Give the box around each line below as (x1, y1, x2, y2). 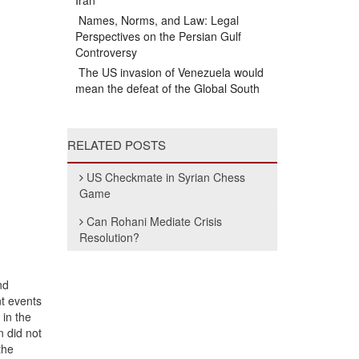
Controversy (75, 44, 137, 60)
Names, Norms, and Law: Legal (75, 12, 239, 28)
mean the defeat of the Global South (75, 80, 260, 96)
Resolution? (79, 229, 139, 245)
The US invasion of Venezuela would (75, 64, 264, 80)
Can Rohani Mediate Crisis (86, 213, 222, 229)
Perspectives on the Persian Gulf (75, 28, 241, 44)
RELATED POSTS (67, 136, 166, 153)
